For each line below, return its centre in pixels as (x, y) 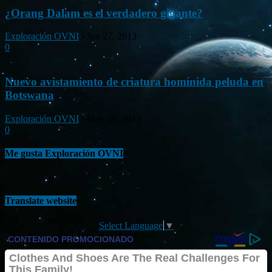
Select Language (131, 226)
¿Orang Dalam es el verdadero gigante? (104, 13)
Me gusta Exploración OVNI (64, 153)
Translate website (41, 201)
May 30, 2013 (114, 118)
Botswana (29, 95)
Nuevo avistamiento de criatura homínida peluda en (134, 81)
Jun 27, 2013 (112, 36)
